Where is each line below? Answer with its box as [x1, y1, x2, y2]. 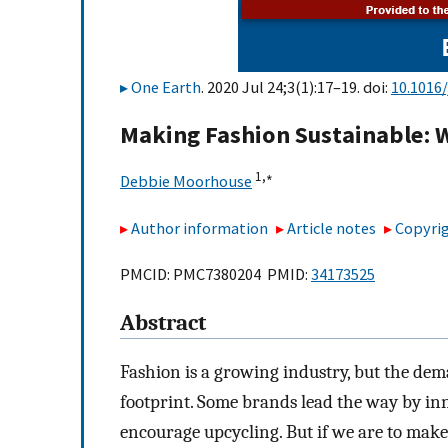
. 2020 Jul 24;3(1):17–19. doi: [201, 77, 391, 97]
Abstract [120, 310, 206, 337]
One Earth [131, 77, 201, 97]
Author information [131, 217, 268, 238]
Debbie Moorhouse [120, 171, 252, 192]
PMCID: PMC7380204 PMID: [120, 264, 311, 285]
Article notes [287, 217, 377, 238]
